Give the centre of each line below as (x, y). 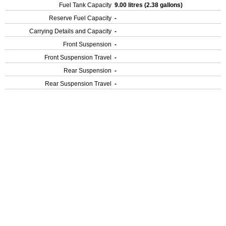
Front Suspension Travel (78, 58)
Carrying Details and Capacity (70, 31)
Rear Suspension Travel (78, 84)
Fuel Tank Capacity (85, 5)
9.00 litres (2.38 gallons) (149, 5)
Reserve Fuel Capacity (80, 18)
